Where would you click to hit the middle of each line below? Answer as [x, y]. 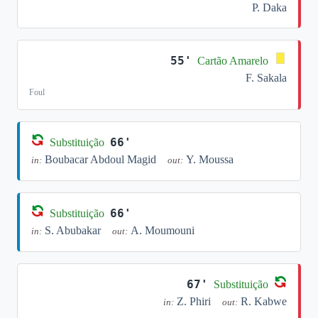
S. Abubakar [73, 230]
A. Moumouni [163, 230]
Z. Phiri [194, 301]
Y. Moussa [210, 159]
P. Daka [269, 7]
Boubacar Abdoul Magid [100, 159]
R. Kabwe [264, 301]
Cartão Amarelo [233, 60]
